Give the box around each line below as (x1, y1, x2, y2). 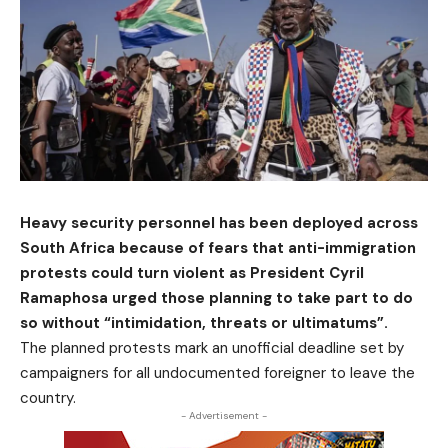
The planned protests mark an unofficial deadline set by (20, 337, 404, 358)
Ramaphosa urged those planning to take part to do (20, 287, 413, 308)
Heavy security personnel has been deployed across (20, 212, 418, 233)
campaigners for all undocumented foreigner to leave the (20, 362, 415, 383)
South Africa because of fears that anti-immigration (20, 237, 416, 258)
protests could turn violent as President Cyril (20, 262, 364, 283)
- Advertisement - (181, 408, 267, 422)
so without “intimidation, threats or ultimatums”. (20, 312, 388, 333)
